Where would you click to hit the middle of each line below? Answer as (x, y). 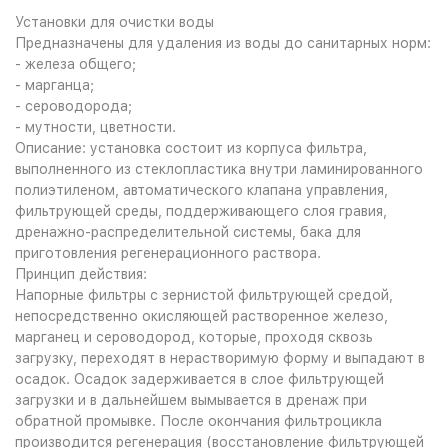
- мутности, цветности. (95, 127)
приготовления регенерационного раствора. (168, 253)
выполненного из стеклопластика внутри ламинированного (219, 169)
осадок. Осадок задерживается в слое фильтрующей (199, 379)
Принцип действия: (81, 274)
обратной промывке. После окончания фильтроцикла (198, 421)
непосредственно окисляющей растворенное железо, (201, 316)
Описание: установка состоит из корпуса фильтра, (191, 148)
